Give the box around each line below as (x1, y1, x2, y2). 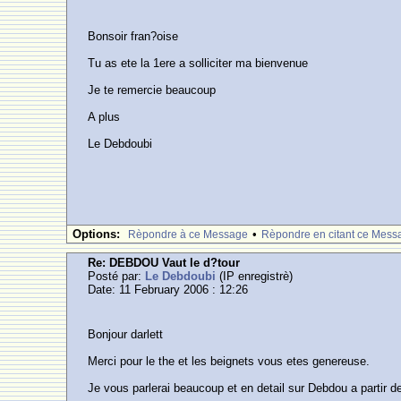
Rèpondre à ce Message (128, 228, 249, 241)
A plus (88, 110, 121, 124)
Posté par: (88, 269, 146, 283)
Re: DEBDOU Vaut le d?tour (88, 256, 241, 269)
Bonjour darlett (88, 328, 164, 341)
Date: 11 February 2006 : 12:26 (88, 283, 249, 296)
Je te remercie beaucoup (88, 83, 217, 97)
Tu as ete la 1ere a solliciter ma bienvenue (88, 56, 309, 70)
